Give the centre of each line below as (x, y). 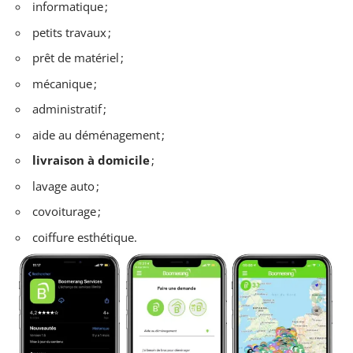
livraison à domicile (91, 160)
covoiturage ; (67, 212)
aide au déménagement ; (98, 134)
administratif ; (69, 109)
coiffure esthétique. (85, 237)
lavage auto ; (66, 186)
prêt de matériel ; (78, 58)
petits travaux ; (72, 32)
